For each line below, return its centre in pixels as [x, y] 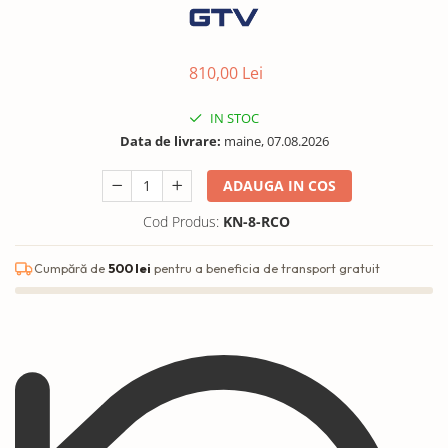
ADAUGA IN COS [280, 185]
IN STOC [233, 117]
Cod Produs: [181, 221]
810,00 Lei [226, 72]
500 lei [129, 267]
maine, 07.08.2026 [274, 140]
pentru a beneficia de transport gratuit [265, 267]
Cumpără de [71, 267]
